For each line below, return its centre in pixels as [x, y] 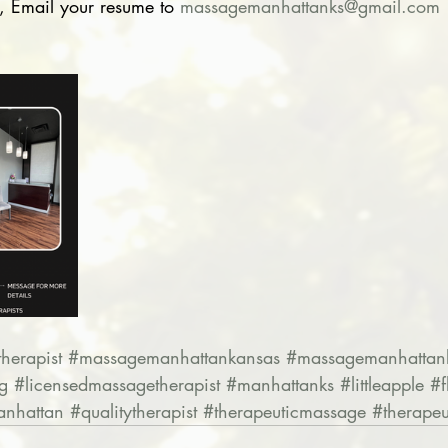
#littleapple [382, 384]
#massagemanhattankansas [174, 357]
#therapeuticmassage [284, 411]
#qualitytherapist [133, 411]
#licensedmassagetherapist [117, 384]
